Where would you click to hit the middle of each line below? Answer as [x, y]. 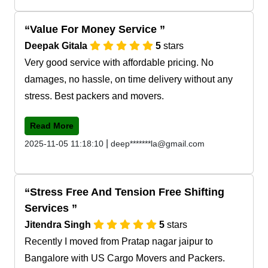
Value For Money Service [95, 29]
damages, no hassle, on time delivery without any [129, 79]
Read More [52, 125]
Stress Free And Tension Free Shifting [127, 192]
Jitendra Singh [59, 224]
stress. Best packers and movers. [94, 96]
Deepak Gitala [57, 45]
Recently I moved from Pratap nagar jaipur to [119, 241]
